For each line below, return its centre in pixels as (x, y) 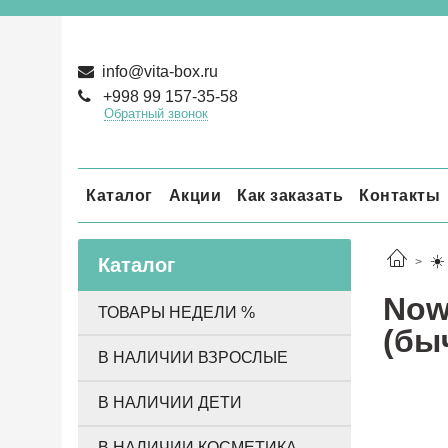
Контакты (399, 195)
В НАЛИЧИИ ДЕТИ (170, 403)
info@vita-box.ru (158, 71)
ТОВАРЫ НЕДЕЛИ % (176, 312)
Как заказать (290, 195)
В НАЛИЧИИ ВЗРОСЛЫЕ (193, 357)
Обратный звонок (155, 113)
